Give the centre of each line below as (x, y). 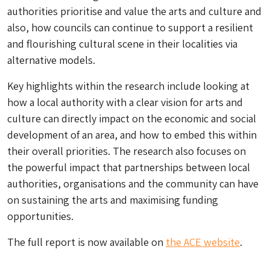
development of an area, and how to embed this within (132, 135)
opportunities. (40, 216)
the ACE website (203, 242)
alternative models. (51, 60)
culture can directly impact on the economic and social (132, 118)
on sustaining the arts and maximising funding (113, 200)
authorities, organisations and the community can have (133, 184)
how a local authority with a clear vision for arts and (125, 102)
